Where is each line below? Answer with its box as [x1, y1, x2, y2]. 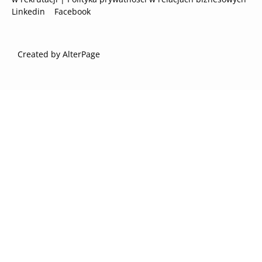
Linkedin [12, 6, 47, 18]
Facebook [52, 6, 91, 18]
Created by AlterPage [18, 49, 100, 60]
